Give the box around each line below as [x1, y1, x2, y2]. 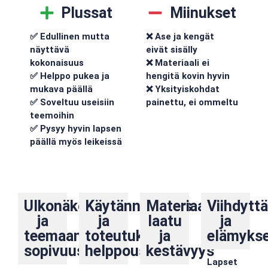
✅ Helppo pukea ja [30, 70, 109, 81]
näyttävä [30, 44, 69, 55]
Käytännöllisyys [85, 197, 192, 215]
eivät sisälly [146, 44, 197, 55]
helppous [85, 242, 147, 260]
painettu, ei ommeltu [146, 96, 238, 108]
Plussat [61, 4, 113, 22]
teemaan [24, 227, 82, 245]
